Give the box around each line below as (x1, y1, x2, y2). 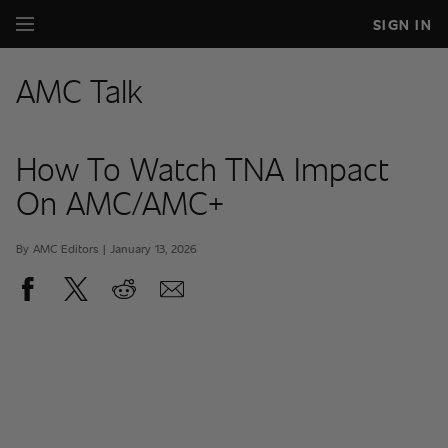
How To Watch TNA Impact (16, 146, 389, 190)
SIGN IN (372, 14, 432, 34)
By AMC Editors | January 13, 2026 (16, 240, 197, 256)
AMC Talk (16, 68, 143, 112)
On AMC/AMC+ (16, 180, 224, 224)
